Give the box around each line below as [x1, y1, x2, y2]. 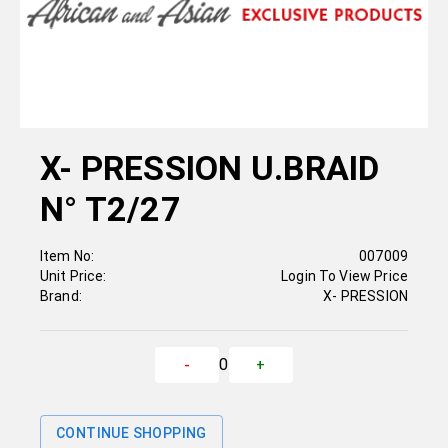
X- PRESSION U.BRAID [40, 148, 380, 189]
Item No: [40, 248, 95, 265]
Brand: [40, 288, 82, 305]
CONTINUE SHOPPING [56, 425, 207, 442]
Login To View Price [281, 268, 408, 285]
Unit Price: [40, 268, 107, 285]
